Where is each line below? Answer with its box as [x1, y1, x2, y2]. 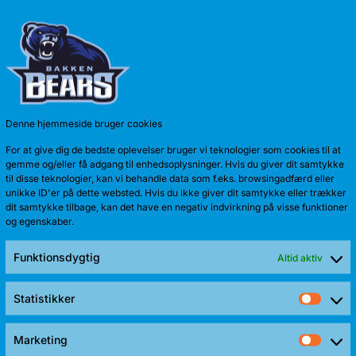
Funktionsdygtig [14, 250, 100, 264]
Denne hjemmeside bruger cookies [6, 117, 162, 130]
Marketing [14, 332, 68, 346]
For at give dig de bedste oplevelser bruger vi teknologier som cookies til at [6, 143, 341, 156]
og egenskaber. [6, 215, 74, 227]
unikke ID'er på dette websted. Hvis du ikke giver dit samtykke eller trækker [6, 186, 346, 199]
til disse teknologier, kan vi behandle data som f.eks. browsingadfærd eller [6, 172, 335, 184]
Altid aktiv [277, 251, 323, 263]
